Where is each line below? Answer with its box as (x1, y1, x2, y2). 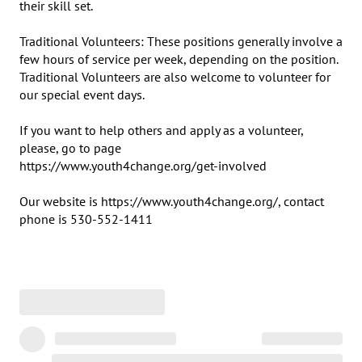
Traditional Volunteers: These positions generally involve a (19, 33, 343, 49)
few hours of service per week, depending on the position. (19, 51, 338, 67)
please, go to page (19, 140, 124, 156)
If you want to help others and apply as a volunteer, (19, 122, 303, 138)
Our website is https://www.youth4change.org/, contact (19, 193, 324, 209)
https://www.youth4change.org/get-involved (19, 158, 267, 174)
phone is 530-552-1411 (19, 211, 153, 227)
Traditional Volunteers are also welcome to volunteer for (19, 69, 330, 85)
